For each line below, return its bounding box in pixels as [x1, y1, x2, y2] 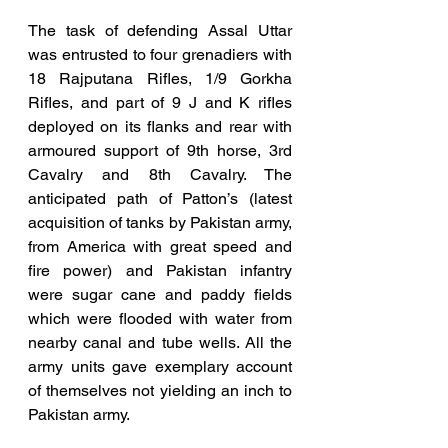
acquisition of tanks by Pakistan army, [28, 213, 292, 233]
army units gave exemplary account [28, 357, 292, 377]
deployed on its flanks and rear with [28, 117, 292, 137]
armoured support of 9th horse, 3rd [28, 141, 292, 161]
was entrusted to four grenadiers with [28, 45, 292, 65]
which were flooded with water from [28, 309, 292, 329]
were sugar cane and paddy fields [28, 285, 292, 305]
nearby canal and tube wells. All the [28, 333, 292, 353]
